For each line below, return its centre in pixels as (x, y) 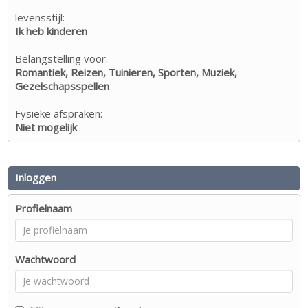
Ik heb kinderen (52, 31)
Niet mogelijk (46, 127)
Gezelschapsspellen (63, 86)
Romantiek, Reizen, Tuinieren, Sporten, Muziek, (126, 72)
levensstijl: (40, 17)
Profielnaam (44, 208)
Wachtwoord (46, 259)
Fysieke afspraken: (59, 113)
